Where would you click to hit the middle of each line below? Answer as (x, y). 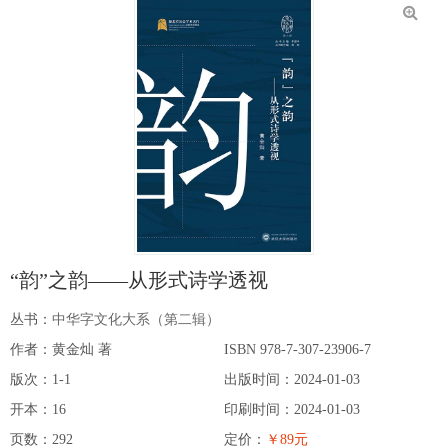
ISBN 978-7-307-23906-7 (297, 349)
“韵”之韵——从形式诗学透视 (139, 279)
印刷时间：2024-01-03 (292, 409)
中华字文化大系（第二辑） (136, 319)
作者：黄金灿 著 (61, 349)
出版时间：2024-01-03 (292, 379)
